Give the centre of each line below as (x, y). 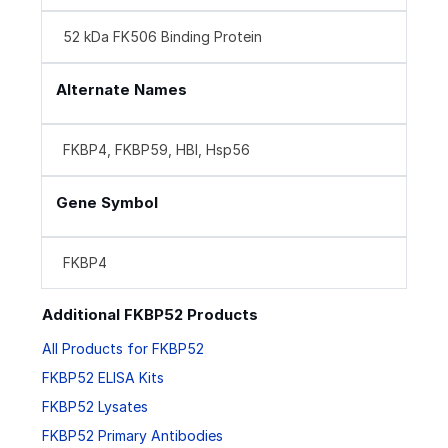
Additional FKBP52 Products (150, 315)
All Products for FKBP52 (123, 348)
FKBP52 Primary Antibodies (132, 435)
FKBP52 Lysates (95, 406)
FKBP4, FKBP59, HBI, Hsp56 (156, 150)
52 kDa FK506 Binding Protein (162, 37)
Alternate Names (121, 90)
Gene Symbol (107, 203)
